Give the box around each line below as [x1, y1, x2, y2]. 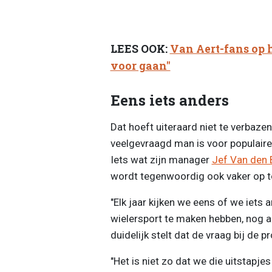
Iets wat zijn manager [110, 153, 212, 166]
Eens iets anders [110, 90, 229, 110]
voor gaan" [110, 59, 171, 73]
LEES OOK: [110, 42, 170, 56]
